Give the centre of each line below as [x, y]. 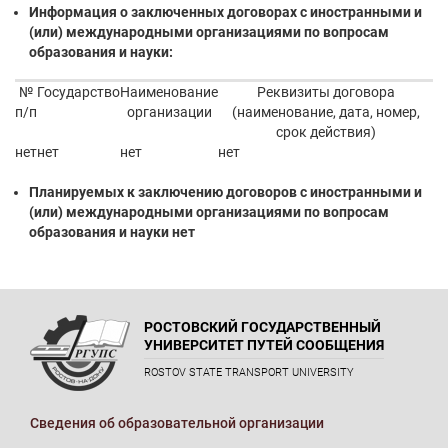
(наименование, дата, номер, [325, 112]
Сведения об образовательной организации [177, 423]
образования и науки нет [112, 232]
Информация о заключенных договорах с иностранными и [225, 12]
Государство [78, 92]
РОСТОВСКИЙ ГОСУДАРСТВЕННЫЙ [262, 327]
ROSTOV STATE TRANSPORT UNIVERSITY [249, 372]
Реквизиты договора [325, 92]
